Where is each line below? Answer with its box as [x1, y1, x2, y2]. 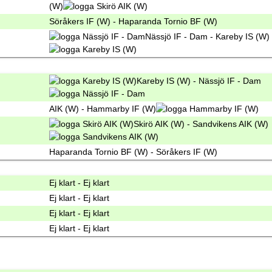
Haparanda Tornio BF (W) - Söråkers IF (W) [49, 146, 217, 157]
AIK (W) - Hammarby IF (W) [49, 103, 156, 114]
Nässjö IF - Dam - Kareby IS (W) [145, 31, 270, 41]
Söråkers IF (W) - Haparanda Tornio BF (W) [49, 16, 217, 26]
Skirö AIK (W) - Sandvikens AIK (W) [134, 118, 268, 129]
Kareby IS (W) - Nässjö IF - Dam [137, 75, 261, 86]
